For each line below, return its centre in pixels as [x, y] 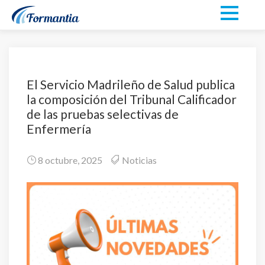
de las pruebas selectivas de [103, 114]
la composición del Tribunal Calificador [132, 99]
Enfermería [59, 129]
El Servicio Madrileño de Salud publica [131, 84]
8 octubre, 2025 [69, 160]
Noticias [139, 160]
